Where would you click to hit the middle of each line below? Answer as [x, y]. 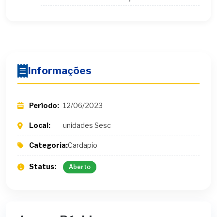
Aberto [80, 167]
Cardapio [83, 146]
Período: [44, 105]
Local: [40, 126]
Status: [43, 167]
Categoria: [48, 146]
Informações [60, 71]
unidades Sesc [87, 126]
